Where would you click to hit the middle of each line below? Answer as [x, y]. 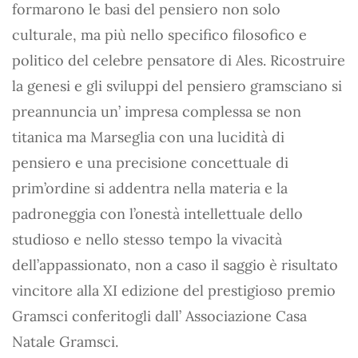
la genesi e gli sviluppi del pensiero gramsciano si [177, 86]
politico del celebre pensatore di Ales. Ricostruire [179, 60]
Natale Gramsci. [65, 342]
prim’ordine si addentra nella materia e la [150, 188]
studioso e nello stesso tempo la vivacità [147, 239]
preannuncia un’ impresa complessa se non [157, 111]
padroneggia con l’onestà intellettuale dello [157, 214]
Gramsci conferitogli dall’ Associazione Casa [159, 316]
